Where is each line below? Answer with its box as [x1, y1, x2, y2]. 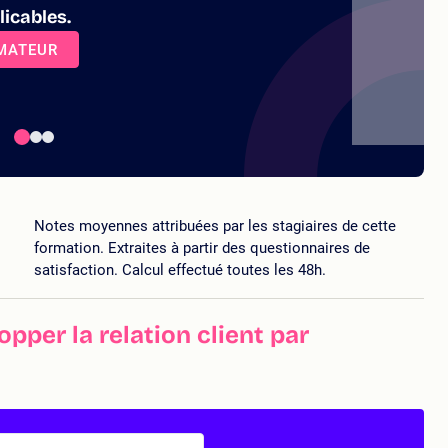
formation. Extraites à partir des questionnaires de [34, 238, 370, 257]
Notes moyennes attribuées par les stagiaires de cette [34, 216, 396, 235]
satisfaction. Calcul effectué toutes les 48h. [34, 260, 326, 279]
